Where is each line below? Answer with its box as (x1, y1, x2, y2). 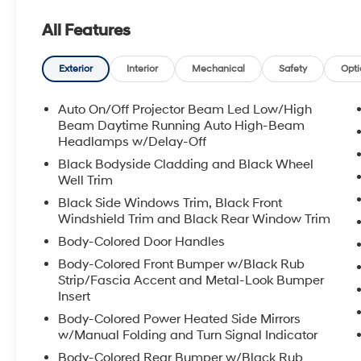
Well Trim (58, 172, 114, 189)
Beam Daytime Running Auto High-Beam (58, 117, 305, 134)
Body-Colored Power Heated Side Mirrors (58, 310, 301, 327)
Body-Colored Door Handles (58, 233, 226, 250)
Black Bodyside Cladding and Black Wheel (58, 156, 314, 172)
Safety (279, 62, 308, 75)
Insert (58, 288, 91, 305)
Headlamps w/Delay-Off (58, 133, 207, 150)
